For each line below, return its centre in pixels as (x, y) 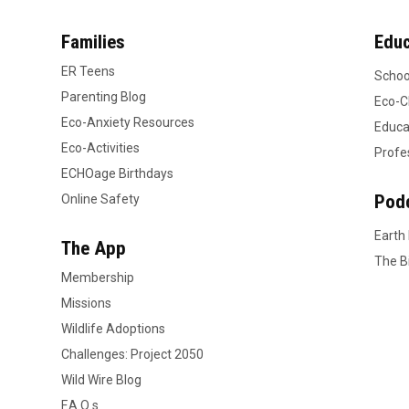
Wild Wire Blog (101, 380)
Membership (98, 278)
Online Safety (100, 199)
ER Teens (88, 71)
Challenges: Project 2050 (132, 354)
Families (93, 42)
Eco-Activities (100, 148)
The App (94, 248)
